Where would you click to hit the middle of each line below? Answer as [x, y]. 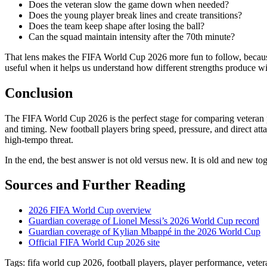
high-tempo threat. [39, 139]
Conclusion [39, 93]
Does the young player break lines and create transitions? [135, 15]
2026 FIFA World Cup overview [90, 210]
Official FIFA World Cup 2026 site [94, 243]
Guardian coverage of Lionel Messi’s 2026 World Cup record [144, 221]
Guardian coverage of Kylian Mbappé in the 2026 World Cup [145, 232]
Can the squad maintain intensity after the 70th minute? [132, 36]
